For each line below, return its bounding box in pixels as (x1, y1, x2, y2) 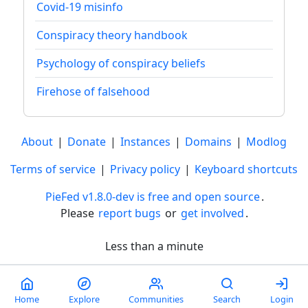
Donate (67, 133, 106, 149)
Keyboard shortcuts (195, 161, 298, 177)
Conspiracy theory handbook (36, 27, 188, 43)
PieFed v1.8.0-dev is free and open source (45, 188, 260, 204)
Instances (120, 133, 170, 149)
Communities (129, 293, 184, 305)
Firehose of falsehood (36, 83, 150, 99)
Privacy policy (110, 161, 180, 177)
